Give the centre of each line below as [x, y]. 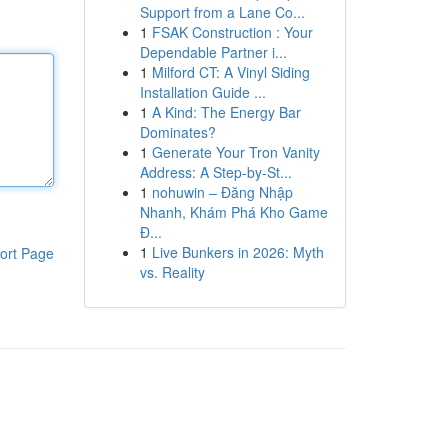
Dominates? [177, 132]
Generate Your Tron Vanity [235, 152]
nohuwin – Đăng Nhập [222, 192]
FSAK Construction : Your [232, 32]
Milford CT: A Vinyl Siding [230, 72]
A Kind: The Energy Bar [226, 112]
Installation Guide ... [202, 92]
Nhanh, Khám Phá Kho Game [233, 212]
